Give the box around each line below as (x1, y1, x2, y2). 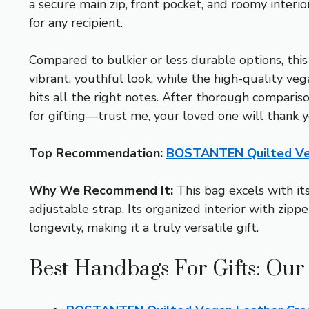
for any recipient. (29, 14, 123, 31)
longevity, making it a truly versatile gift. (29, 219, 259, 236)
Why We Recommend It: (29, 181, 173, 199)
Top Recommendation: (29, 144, 163, 161)
